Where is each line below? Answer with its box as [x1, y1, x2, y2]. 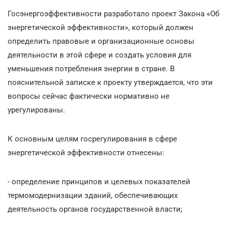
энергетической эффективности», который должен [8, 22, 193, 32]
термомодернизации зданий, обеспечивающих [8, 190, 178, 200]
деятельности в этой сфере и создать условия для [8, 50, 191, 60]
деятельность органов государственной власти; [8, 204, 182, 214]
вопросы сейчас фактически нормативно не [8, 91, 169, 101]
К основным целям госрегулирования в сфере [8, 134, 177, 144]
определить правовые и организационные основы [8, 36, 194, 46]
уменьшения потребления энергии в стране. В [8, 64, 175, 73]
